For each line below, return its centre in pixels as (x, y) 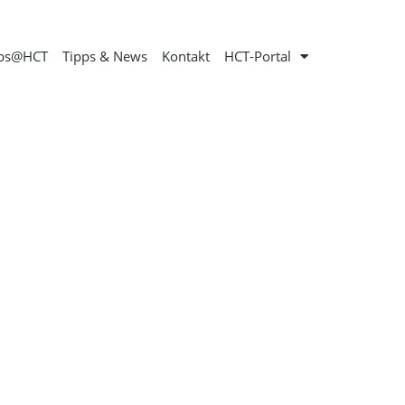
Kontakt (186, 56)
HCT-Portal (258, 56)
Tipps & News (105, 56)
